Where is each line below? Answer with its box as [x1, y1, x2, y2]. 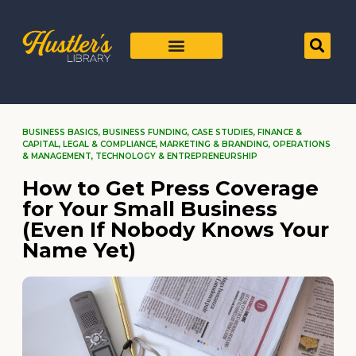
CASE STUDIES [192, 127, 253, 138]
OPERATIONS [273, 139, 331, 150]
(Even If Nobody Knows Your [22, 217, 329, 243]
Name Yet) [22, 238, 136, 264]
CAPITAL [22, 139, 59, 150]
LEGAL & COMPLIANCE [63, 139, 156, 150]
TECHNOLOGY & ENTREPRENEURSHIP [95, 151, 257, 162]
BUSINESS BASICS [22, 127, 99, 138]
